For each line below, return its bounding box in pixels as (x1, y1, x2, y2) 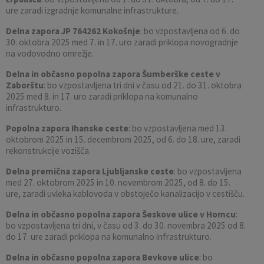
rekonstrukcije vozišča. (6, 144, 91, 156)
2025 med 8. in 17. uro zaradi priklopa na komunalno (6, 90, 198, 102)
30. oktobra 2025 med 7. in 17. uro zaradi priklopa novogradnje (6, 36, 238, 48)
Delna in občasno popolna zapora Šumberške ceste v (6, 68, 220, 80)
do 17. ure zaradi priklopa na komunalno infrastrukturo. (6, 230, 212, 242)
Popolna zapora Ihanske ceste (6, 122, 128, 134)
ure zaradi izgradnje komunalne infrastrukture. (6, 4, 179, 16)
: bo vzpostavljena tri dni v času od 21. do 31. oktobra (44, 79, 242, 91)
